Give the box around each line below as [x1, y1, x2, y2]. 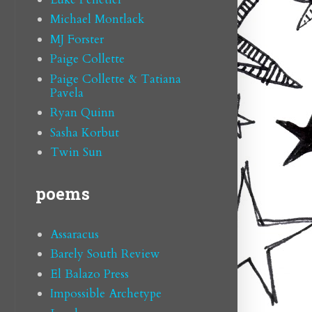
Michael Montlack [49, 11, 144, 28]
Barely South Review [49, 246, 160, 263]
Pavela [49, 84, 84, 101]
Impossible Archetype [49, 286, 162, 302]
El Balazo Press [49, 265, 129, 282]
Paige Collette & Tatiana [49, 70, 181, 87]
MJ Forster [49, 31, 104, 47]
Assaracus [49, 226, 99, 242]
